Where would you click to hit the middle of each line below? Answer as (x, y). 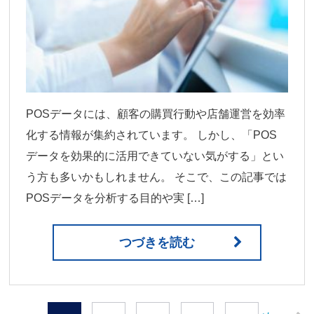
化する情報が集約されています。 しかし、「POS (152, 135)
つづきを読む (157, 243)
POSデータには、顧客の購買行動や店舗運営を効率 (156, 114)
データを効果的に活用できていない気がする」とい (155, 156)
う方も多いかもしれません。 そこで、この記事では (157, 177)
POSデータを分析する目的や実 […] (115, 198)
